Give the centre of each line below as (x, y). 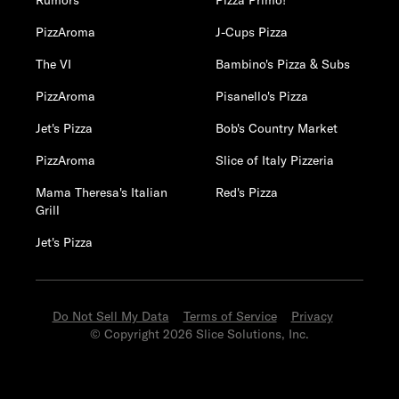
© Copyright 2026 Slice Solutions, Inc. (199, 334)
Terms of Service (230, 316)
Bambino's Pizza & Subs (283, 64)
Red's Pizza (247, 192)
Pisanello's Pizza (262, 96)
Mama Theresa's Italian (102, 192)
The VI (53, 64)
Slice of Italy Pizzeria (275, 160)
